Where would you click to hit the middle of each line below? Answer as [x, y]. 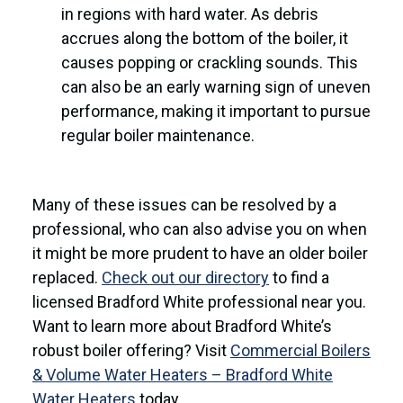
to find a [299, 277]
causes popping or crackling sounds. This [210, 62]
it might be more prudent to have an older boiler [200, 253]
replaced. [67, 277]
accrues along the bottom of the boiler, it [205, 38]
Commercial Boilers [300, 350]
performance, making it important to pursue [216, 111]
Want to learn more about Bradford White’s [182, 326]
